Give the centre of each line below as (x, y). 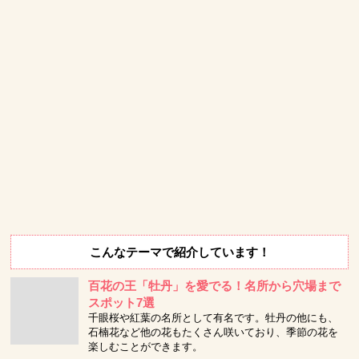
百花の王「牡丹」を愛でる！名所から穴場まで (215, 285)
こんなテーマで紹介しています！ (179, 252)
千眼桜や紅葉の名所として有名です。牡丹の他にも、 (214, 317)
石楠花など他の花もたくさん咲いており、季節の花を (214, 332)
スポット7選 (122, 302)
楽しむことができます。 (146, 346)
